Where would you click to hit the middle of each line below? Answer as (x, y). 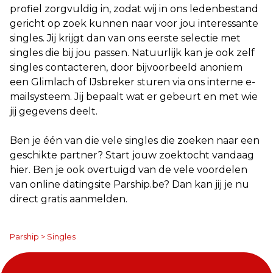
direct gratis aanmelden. (69, 199)
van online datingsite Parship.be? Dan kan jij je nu (129, 184)
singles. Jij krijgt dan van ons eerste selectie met (125, 38)
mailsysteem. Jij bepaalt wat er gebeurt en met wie (134, 97)
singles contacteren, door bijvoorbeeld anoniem (126, 67)
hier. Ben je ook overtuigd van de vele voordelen (129, 170)
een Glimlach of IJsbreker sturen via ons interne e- (133, 82)
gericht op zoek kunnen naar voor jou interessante (134, 23)
